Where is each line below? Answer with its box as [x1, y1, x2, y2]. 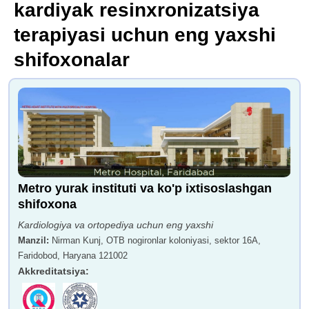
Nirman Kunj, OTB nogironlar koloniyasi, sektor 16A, [52, 235, 261, 246]
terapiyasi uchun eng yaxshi [14, 24, 276, 46]
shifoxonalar [14, 49, 130, 71]
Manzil [18, 235, 46, 246]
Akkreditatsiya [18, 266, 86, 277]
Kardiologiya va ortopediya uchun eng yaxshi [18, 219, 213, 231]
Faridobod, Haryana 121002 [18, 250, 128, 261]
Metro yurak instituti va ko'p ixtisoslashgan [18, 181, 272, 196]
